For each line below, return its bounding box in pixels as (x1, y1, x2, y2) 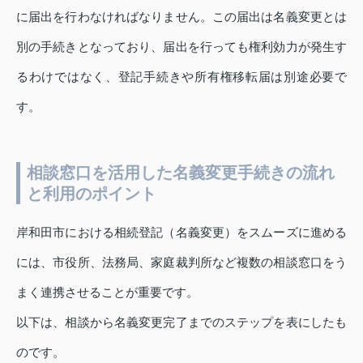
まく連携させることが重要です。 (16, 285, 199, 300)
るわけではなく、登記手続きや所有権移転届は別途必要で (16, 70, 347, 84)
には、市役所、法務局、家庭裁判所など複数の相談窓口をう (16, 255, 347, 270)
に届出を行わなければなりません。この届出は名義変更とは (16, 10, 347, 24)
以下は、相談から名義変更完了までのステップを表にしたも (16, 315, 347, 330)
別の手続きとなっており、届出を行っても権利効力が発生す (16, 40, 347, 54)
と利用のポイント (27, 185, 156, 203)
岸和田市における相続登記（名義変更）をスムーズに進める (16, 225, 347, 240)
